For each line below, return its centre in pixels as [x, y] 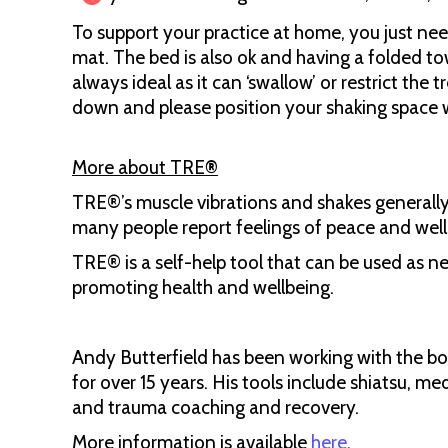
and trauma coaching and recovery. [217, 407]
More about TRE [138, 167]
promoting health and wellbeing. [203, 287]
